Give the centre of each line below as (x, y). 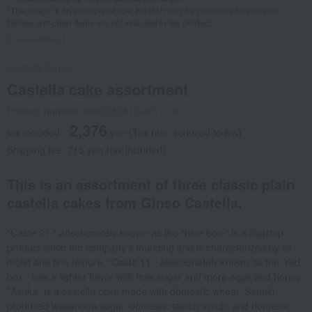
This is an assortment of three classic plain (151, 185)
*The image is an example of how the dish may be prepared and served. (143, 10)
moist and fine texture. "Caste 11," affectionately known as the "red (154, 262)
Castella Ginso (39, 68)
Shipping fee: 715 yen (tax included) (86, 150)
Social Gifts (36, 40)
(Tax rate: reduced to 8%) (185, 133)
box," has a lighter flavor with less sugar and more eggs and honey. (155, 277)
